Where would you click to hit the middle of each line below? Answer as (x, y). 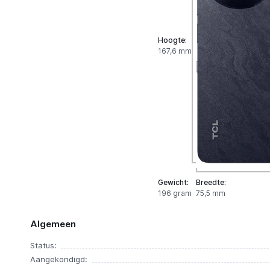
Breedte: (211, 182)
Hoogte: (172, 40)
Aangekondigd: (58, 259)
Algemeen (53, 224)
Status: (43, 245)
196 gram (174, 193)
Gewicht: (173, 182)
